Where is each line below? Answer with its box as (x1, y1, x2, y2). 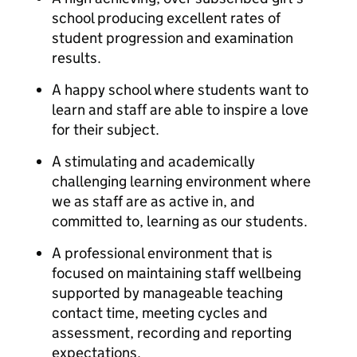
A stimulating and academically (52, 152, 255, 171)
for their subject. (52, 120, 159, 139)
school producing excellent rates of (52, 9, 280, 27)
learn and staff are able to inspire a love (52, 100, 308, 119)
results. (52, 49, 101, 67)
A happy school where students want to (52, 80, 308, 99)
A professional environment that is (52, 244, 273, 262)
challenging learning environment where (52, 172, 311, 190)
